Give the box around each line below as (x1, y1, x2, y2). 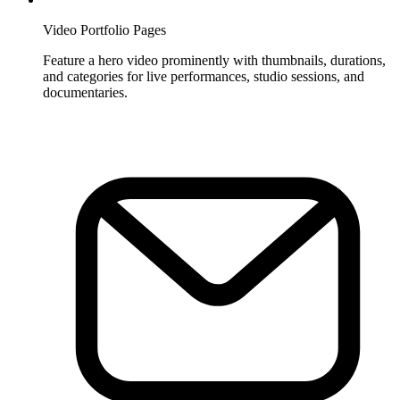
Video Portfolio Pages (43, 21, 166, 37)
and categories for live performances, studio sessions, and (43, 68, 364, 84)
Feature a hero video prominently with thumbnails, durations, (43, 52, 386, 68)
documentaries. (43, 84, 128, 100)
